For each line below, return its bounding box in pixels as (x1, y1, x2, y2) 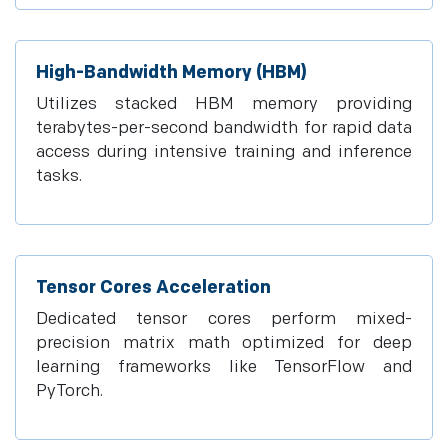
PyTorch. (36, 381, 103, 401)
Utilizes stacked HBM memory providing (36, 94, 412, 114)
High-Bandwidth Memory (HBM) (36, 62, 307, 83)
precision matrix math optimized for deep (36, 333, 412, 353)
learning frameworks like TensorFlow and (36, 357, 412, 377)
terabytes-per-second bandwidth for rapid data (36, 118, 412, 138)
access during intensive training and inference (36, 142, 412, 162)
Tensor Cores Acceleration (36, 277, 271, 298)
